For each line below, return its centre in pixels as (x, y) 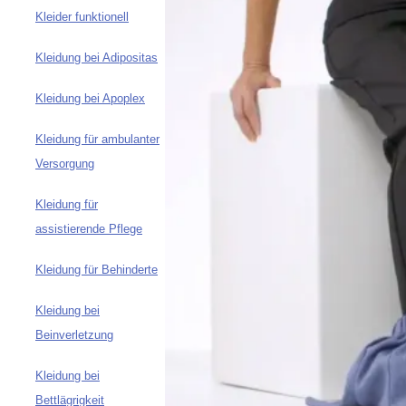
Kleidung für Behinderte (97, 270)
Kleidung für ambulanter (97, 140)
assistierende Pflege (89, 229)
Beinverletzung (74, 335)
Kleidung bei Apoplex (90, 99)
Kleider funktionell (82, 17)
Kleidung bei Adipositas (97, 58)
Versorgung (65, 164)
